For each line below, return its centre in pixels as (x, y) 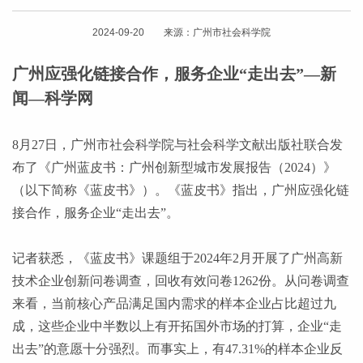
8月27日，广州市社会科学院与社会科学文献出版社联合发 (177, 145)
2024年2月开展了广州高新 (268, 258)
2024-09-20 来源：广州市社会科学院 (181, 32)
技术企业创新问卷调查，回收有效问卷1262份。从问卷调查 (181, 281)
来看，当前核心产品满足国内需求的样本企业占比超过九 (174, 303)
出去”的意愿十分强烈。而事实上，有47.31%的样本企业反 (177, 349)
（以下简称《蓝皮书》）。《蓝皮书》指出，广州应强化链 (181, 190)
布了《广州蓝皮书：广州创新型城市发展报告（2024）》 (174, 167)
